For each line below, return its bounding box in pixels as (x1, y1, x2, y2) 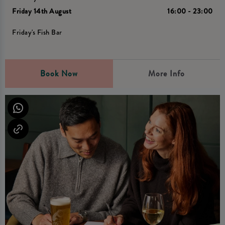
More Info (148, 67, 185, 79)
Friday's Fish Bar (12, 27, 62, 38)
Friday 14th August (12, 6, 72, 16)
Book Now (40, 67, 78, 79)
